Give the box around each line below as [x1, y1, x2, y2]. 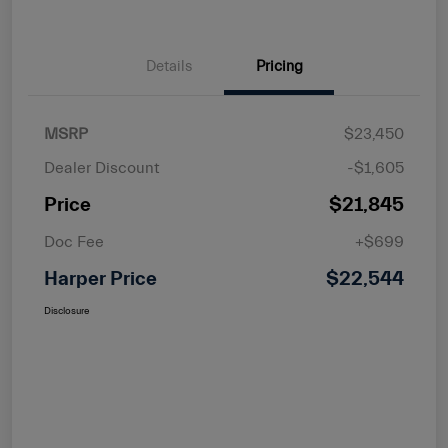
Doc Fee [44, 232, 104, 251]
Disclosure [44, 304, 89, 317]
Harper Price [44, 266, 157, 290]
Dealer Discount [44, 158, 160, 177]
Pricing [255, 57, 303, 75]
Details [146, 57, 192, 75]
